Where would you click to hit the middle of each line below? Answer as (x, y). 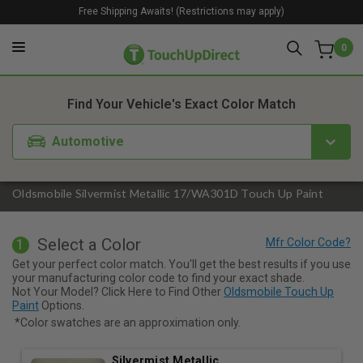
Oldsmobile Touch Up (279, 291)
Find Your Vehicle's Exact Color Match (181, 105)
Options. (62, 305)
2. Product (190, 61)
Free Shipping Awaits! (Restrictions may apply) (181, 11)
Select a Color (89, 245)
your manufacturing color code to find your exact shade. (158, 278)
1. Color (114, 61)
